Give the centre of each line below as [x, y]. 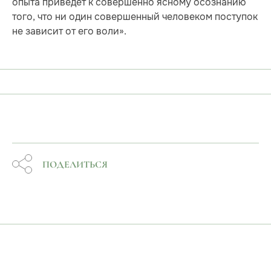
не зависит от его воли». [69, 31]
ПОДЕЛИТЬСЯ [75, 165]
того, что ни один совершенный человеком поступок [135, 17]
